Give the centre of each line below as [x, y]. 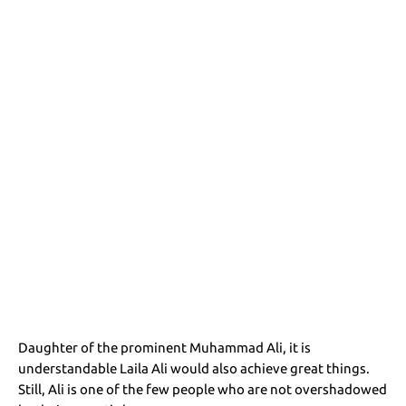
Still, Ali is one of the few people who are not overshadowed [203, 389]
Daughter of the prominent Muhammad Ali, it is [165, 347]
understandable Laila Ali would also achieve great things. [194, 368]
